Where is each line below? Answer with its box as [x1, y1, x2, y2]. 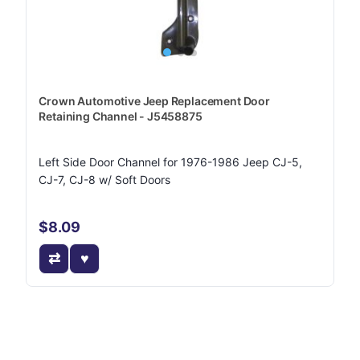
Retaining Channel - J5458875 [39, 109, 202, 123]
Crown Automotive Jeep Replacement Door [39, 94, 270, 108]
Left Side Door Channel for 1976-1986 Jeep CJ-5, [39, 155, 303, 169]
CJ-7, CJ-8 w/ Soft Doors [39, 173, 171, 186]
